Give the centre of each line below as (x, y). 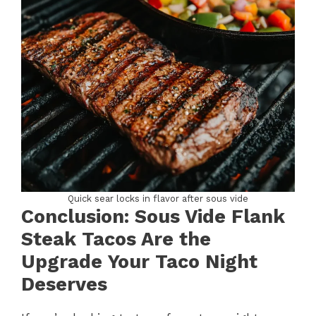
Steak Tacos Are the (116, 239)
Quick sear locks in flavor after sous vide (158, 199)
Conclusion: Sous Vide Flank (153, 217)
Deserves (64, 285)
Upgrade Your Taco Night (139, 262)
